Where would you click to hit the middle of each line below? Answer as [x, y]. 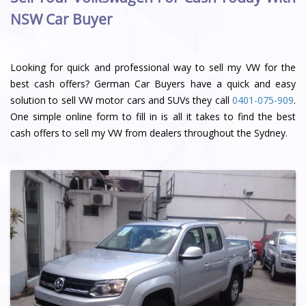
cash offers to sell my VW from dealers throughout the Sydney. [149, 133]
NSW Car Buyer [61, 19]
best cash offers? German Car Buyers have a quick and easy [153, 83]
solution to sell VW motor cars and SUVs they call [121, 100]
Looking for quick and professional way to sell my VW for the [153, 67]
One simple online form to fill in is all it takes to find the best [153, 116]
